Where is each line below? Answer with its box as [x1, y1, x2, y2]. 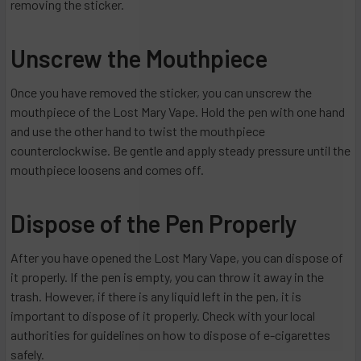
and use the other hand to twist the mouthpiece [10, 123, 265, 139]
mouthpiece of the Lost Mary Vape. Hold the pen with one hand [10, 104, 345, 120]
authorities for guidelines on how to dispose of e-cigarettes [10, 327, 330, 343]
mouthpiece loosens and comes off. [10, 162, 204, 178]
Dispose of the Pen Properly [10, 209, 297, 239]
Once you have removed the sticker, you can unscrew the [10, 85, 312, 101]
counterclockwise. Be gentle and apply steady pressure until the [10, 143, 351, 159]
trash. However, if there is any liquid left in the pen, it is [10, 288, 301, 305]
